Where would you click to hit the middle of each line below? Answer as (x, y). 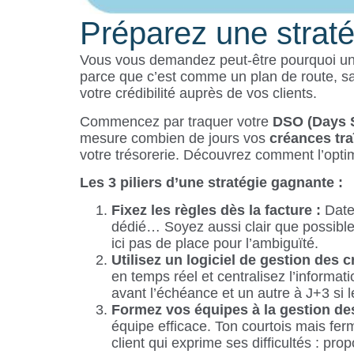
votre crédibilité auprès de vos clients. (198, 94)
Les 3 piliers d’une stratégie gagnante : (211, 182)
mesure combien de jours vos (174, 138)
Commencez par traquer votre (176, 121)
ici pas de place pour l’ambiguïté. (215, 244)
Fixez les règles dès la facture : (218, 211)
